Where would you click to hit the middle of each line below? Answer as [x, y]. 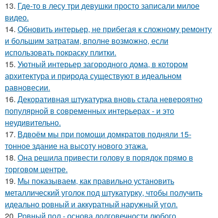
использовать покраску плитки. [61, 53]
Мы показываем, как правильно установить [96, 181]
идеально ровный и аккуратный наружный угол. [91, 204]
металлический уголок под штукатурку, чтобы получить [104, 193]
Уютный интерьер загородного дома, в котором [103, 64]
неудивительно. [33, 123]
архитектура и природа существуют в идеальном [93, 76]
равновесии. [27, 88]
